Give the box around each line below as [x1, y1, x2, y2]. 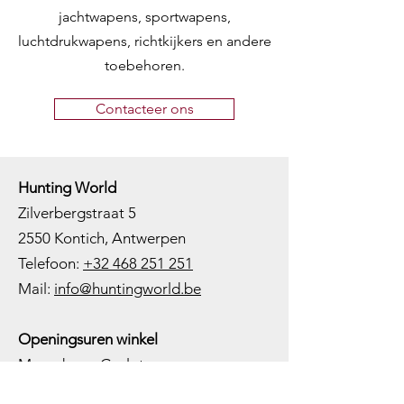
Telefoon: [18, 254, 83, 273]
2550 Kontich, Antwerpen [18, 229, 186, 248]
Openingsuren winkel [18, 330, 158, 349]
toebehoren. [104, 57, 185, 75]
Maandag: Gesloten [18, 355, 161, 374]
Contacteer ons [95, 100, 194, 118]
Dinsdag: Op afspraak [18, 381, 181, 399]
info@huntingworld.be [54, 280, 201, 298]
